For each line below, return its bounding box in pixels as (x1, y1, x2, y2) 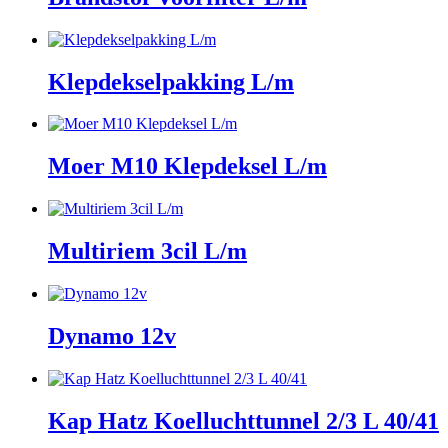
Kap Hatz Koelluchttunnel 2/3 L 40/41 (48, 407, 439, 434)
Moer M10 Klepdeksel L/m (48, 153, 327, 180)
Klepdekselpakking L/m (48, 68, 294, 95)
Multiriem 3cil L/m (48, 238, 247, 265)
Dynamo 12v (48, 322, 176, 349)
